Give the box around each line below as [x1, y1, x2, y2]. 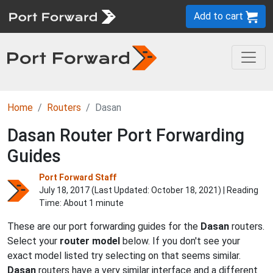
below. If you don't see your [120, 235, 240, 247]
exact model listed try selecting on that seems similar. [7, 250, 241, 261]
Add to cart [194, 10, 246, 22]
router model [60, 235, 120, 247]
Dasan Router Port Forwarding [7, 125, 244, 146]
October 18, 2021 [151, 185, 218, 195]
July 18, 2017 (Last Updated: [39, 185, 151, 195]
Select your [7, 235, 60, 247]
